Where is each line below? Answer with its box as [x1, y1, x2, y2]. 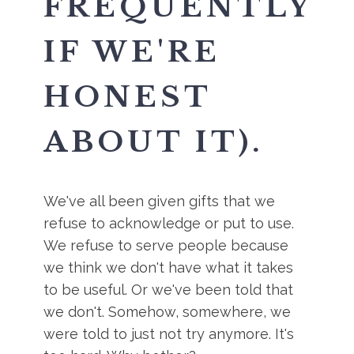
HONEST [43, 79, 212, 115]
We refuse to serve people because [43, 237, 289, 254]
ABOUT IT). [43, 124, 265, 160]
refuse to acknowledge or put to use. [43, 215, 295, 232]
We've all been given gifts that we [43, 193, 276, 209]
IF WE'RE [43, 34, 221, 70]
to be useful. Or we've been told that [43, 281, 294, 298]
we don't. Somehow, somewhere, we [43, 303, 292, 320]
